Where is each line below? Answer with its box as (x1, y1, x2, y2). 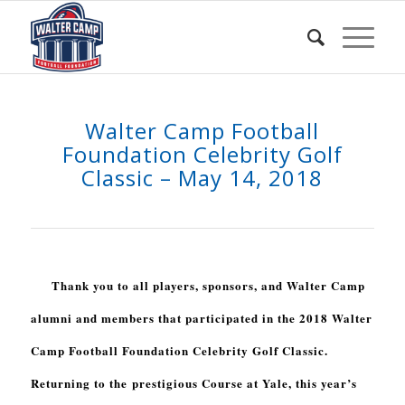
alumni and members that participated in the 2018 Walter (30, 309, 372, 326)
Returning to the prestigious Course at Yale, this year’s (30, 374, 357, 391)
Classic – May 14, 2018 (81, 163, 324, 193)
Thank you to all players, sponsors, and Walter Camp (30, 277, 365, 294)
